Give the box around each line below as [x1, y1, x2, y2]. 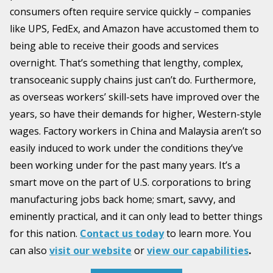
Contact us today [80, 227, 164, 241]
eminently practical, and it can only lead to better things [10, 210, 263, 224]
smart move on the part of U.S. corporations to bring [10, 175, 251, 190]
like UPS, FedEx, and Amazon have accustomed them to [10, 22, 259, 36]
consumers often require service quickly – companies [10, 5, 251, 19]
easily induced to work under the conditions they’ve [10, 141, 243, 155]
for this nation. [10, 227, 80, 241]
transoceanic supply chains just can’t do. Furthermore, [10, 73, 256, 87]
